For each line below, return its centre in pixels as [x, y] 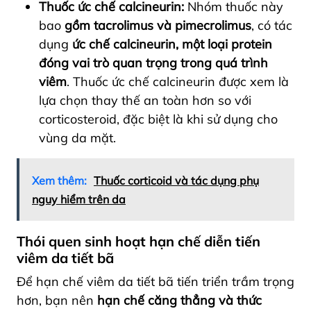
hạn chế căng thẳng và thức [179, 300]
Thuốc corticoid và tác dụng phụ [176, 180]
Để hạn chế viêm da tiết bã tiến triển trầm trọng [155, 281]
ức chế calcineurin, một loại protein [172, 44]
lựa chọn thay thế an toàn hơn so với [145, 100]
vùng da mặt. [77, 137]
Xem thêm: [59, 180]
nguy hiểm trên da [79, 199]
